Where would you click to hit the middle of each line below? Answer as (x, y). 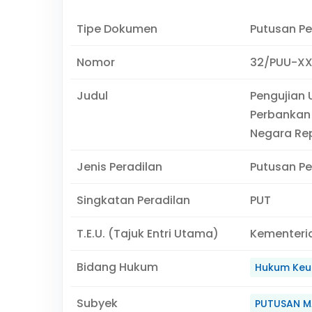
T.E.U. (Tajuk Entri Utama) (147, 234)
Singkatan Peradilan (133, 200)
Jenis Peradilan (119, 167)
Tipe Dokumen (117, 29)
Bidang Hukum (117, 267)
